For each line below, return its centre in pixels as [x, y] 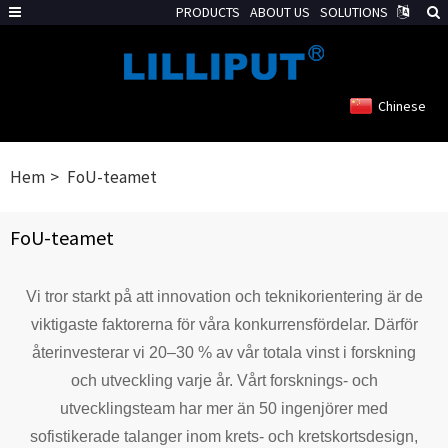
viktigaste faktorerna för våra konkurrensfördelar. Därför [224, 324]
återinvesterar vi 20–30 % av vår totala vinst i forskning [224, 352]
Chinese [402, 106]
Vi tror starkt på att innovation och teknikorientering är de [224, 296]
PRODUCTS [208, 12]
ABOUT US [280, 12]
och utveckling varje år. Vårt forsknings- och [224, 380]
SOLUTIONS [354, 12]
